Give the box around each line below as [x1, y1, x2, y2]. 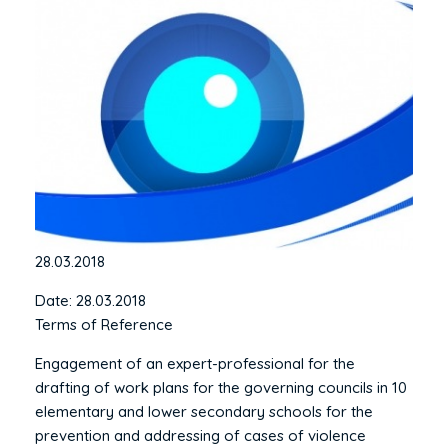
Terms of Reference [35, 314, 173, 334]
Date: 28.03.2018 [35, 290, 146, 310]
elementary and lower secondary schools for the [35, 401, 373, 421]
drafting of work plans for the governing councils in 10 [35, 377, 407, 397]
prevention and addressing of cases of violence [35, 425, 366, 445]
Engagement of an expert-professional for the [35, 353, 355, 373]
